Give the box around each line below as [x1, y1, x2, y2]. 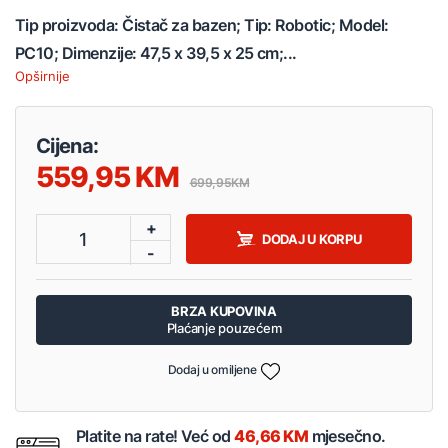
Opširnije [15, 68, 70, 85]
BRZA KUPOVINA [171, 303, 277, 320]
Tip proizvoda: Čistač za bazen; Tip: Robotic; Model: [15, 15, 389, 36]
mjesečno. [308, 425, 386, 446]
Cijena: [36, 134, 99, 159]
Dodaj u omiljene [167, 362, 257, 378]
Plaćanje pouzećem [166, 320, 282, 337]
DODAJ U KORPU [261, 230, 362, 247]
